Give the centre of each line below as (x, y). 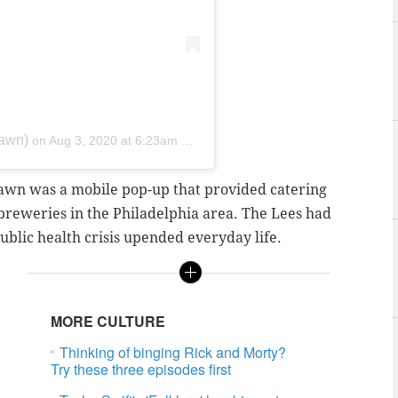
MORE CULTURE (110, 321)
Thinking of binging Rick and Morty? (173, 352)
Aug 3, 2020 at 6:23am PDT (115, 141)
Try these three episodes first (141, 369)
